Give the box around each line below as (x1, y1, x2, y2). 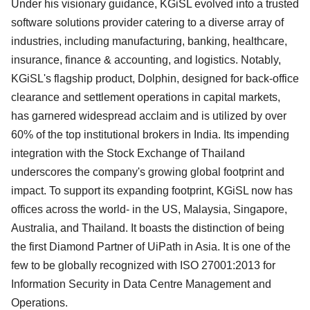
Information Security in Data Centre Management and (11, 277, 271, 290)
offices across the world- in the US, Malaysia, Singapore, (11, 203, 287, 215)
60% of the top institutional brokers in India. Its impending (11, 128, 289, 140)
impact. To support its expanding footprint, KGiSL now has (11, 184, 293, 197)
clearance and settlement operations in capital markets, (11, 91, 280, 103)
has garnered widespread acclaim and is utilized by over (11, 109, 286, 122)
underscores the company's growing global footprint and (11, 165, 284, 178)
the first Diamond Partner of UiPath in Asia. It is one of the (11, 240, 291, 253)
